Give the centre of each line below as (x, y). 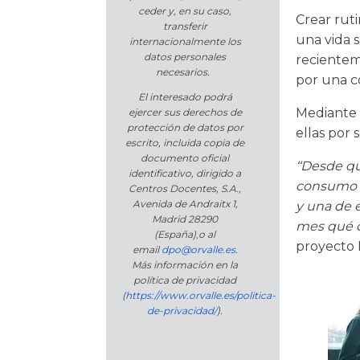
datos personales (185, 57)
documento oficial (185, 158)
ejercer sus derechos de (185, 112)
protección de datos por (185, 128)
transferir (185, 27)
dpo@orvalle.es (198, 250)
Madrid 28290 (185, 219)
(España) (175, 235)
